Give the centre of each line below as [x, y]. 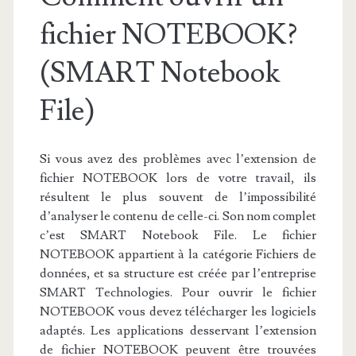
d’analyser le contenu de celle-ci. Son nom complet [178, 216]
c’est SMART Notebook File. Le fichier [178, 235]
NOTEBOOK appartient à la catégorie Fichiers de [178, 254]
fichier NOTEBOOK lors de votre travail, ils [178, 178]
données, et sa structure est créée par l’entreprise [178, 273]
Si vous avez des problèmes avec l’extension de [178, 159]
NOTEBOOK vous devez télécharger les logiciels [178, 311]
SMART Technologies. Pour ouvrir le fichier [178, 292]
